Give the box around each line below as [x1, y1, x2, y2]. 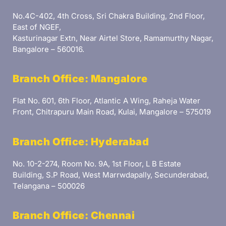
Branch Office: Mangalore [13, 73, 147, 85]
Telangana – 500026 [13, 181, 85, 191]
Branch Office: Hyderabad [13, 135, 149, 148]
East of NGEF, [13, 22, 61, 32]
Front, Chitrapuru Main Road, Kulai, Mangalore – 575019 [13, 107, 211, 117]
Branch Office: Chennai [13, 209, 135, 222]
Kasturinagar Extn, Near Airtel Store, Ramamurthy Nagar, [13, 33, 213, 43]
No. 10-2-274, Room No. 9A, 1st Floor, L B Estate [13, 158, 181, 168]
